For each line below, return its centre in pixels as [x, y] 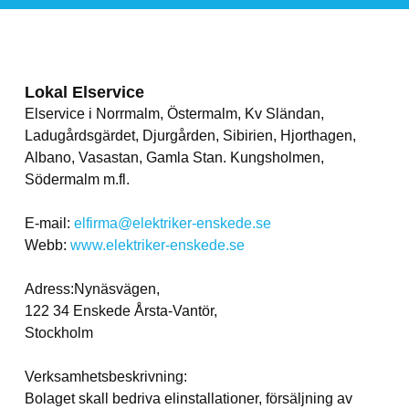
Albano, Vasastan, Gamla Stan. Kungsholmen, [174, 158]
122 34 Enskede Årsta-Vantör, [121, 311]
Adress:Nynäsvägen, [92, 289]
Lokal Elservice [84, 93]
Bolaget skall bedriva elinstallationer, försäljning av [188, 399]
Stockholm [58, 333]
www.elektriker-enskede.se [157, 246]
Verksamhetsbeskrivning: [105, 377]
